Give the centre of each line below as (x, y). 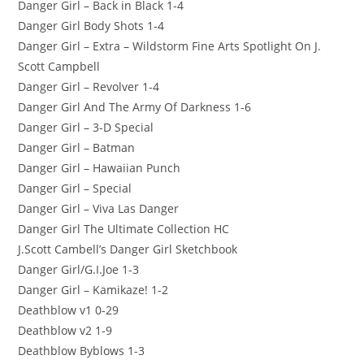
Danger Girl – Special (75, 188)
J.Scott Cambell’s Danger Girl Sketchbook (128, 249)
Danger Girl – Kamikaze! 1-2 (93, 289)
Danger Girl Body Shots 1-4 (91, 25)
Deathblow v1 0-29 (69, 310)
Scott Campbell (59, 66)
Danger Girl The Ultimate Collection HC (124, 228)
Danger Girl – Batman (77, 147)
